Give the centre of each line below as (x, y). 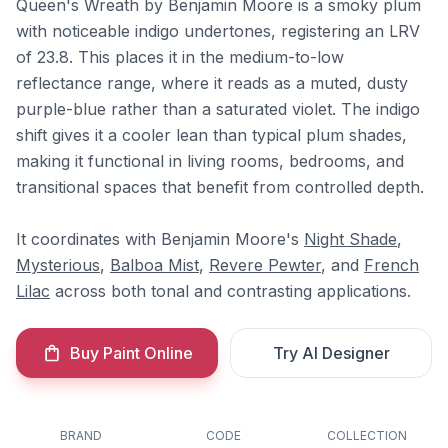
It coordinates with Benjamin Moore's (160, 239)
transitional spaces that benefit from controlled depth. (220, 187)
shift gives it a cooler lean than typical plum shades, (211, 135)
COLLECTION (366, 435)
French (391, 265)
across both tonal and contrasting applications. (230, 291)
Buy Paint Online (131, 353)
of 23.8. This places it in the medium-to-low (180, 57)
